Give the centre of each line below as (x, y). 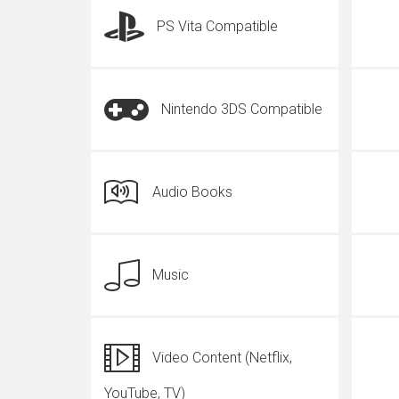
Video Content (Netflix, (222, 358)
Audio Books (192, 192)
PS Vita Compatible (217, 26)
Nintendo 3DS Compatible (242, 109)
